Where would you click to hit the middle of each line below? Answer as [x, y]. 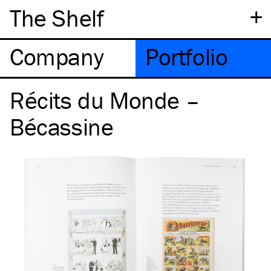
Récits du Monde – [105, 100]
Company [57, 57]
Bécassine [62, 127]
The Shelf [57, 18]
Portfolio [187, 57]
